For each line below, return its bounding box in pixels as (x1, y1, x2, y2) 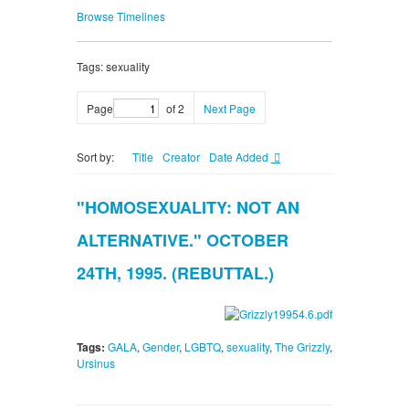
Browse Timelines (77, 8, 165, 25)
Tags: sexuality (77, 58, 150, 75)
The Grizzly (275, 339, 330, 355)
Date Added (209, 149, 271, 165)
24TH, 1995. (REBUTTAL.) (77, 261, 274, 286)
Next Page (204, 100, 256, 117)
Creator (163, 149, 200, 165)
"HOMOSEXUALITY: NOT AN (77, 195, 299, 220)
